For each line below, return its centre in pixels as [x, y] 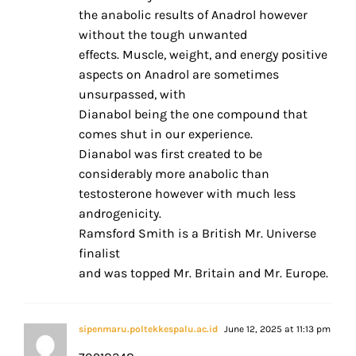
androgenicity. [120, 214]
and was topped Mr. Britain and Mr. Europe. [203, 273]
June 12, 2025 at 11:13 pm [276, 329]
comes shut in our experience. [166, 134]
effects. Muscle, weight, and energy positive [203, 55]
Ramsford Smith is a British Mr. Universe [197, 234]
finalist [99, 253]
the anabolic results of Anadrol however [193, 15]
